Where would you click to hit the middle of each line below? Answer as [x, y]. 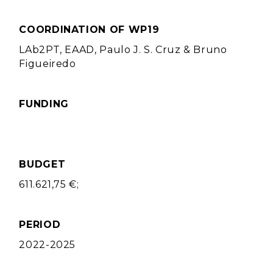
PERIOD [40, 225]
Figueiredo [48, 64]
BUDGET [42, 164]
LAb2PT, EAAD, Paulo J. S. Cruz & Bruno [123, 50]
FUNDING [44, 104]
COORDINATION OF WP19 [89, 30]
